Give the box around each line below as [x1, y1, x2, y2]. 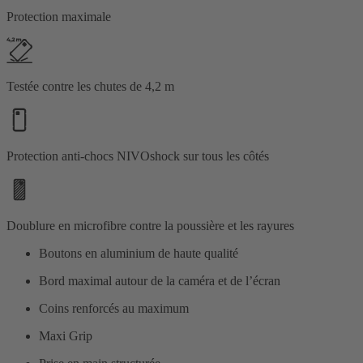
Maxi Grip [39, 329, 92, 344]
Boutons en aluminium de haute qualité [39, 246, 238, 261]
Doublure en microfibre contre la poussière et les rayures [6, 219, 294, 233]
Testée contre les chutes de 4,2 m [6, 79, 174, 94]
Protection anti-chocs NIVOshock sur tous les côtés [6, 149, 269, 164]
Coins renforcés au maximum [39, 301, 189, 316]
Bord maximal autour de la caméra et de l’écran [39, 274, 280, 288]
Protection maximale [6, 10, 111, 24]
